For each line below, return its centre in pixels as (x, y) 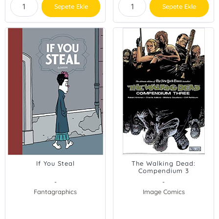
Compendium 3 (164, 171)
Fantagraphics (55, 192)
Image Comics (164, 192)
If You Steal (55, 163)
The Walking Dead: (164, 163)
